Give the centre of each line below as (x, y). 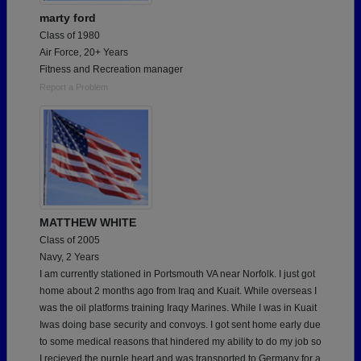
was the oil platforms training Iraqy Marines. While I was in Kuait (178, 308)
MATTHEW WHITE (88, 223)
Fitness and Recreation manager (111, 70)
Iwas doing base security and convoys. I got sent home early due (180, 325)
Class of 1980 (70, 36)
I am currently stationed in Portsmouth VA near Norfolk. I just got (177, 274)
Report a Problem (74, 87)
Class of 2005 (70, 241)
